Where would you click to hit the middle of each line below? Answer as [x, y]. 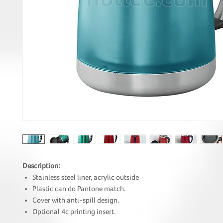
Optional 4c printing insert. [74, 212]
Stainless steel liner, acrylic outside [86, 177]
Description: [41, 166]
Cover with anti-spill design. [76, 200]
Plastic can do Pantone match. [79, 189]
